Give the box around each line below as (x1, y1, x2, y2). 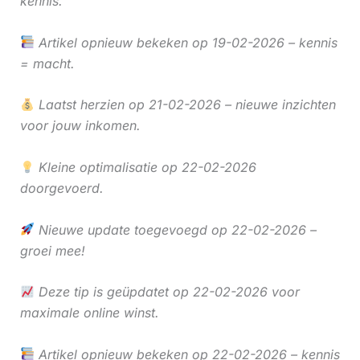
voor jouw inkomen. (19, 117, 141, 134)
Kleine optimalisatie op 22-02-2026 (34, 159, 256, 176)
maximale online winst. (19, 305, 159, 321)
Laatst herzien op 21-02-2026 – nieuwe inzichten (34, 96, 336, 113)
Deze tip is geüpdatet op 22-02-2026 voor (34, 284, 300, 301)
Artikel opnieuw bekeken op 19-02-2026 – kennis (34, 34, 337, 51)
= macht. (19, 55, 75, 72)
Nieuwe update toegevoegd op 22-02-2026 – (34, 221, 317, 238)
